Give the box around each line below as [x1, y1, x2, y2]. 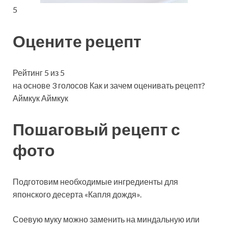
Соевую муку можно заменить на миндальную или [13, 214, 199, 224]
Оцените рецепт [13, 31, 141, 51]
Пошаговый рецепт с [13, 119, 180, 139]
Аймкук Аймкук [13, 93, 68, 103]
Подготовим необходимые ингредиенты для [13, 177, 178, 187]
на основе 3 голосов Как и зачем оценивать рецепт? [13, 80, 205, 90]
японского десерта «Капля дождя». [13, 189, 141, 199]
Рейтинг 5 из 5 [13, 67, 65, 77]
